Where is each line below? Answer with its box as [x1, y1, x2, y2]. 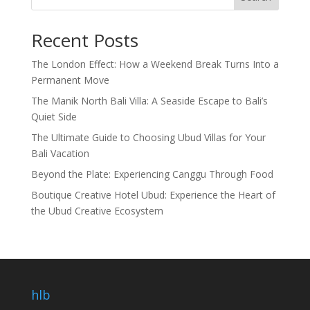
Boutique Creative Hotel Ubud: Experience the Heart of [30, 188, 275, 201]
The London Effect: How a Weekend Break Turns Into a [30, 57, 279, 71]
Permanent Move [30, 73, 109, 86]
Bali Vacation [30, 147, 89, 160]
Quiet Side [30, 110, 77, 123]
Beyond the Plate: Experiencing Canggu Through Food [30, 167, 273, 181]
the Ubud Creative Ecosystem [30, 204, 163, 217]
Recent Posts [30, 28, 138, 53]
